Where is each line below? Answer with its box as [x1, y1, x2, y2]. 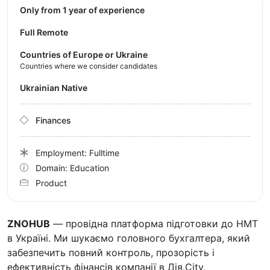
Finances [36, 115, 71, 125]
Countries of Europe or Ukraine [20, 49, 148, 60]
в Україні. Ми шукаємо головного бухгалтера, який [7, 231, 250, 244]
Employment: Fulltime [36, 147, 119, 158]
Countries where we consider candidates [20, 61, 157, 71]
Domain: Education [36, 162, 109, 173]
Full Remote [20, 27, 68, 37]
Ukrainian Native [26, 82, 87, 93]
